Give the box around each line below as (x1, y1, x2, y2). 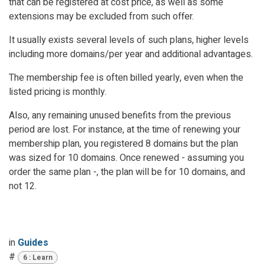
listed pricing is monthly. (9, 84, 107, 99)
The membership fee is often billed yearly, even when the (9, 70, 243, 85)
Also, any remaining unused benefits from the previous (9, 108, 231, 123)
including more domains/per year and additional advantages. (9, 47, 253, 61)
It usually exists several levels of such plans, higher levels (9, 32, 249, 47)
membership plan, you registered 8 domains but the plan (9, 136, 238, 151)
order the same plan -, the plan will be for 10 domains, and (9, 164, 245, 179)
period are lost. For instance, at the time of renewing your (9, 122, 240, 137)
